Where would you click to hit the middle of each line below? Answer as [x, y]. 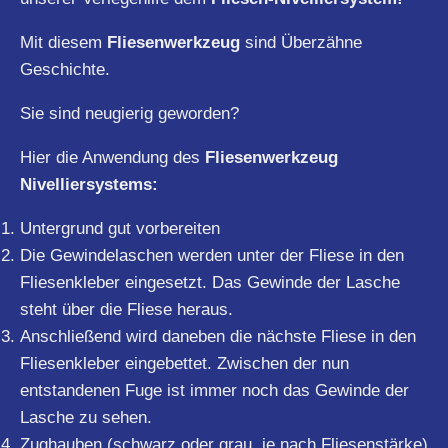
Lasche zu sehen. [86, 417]
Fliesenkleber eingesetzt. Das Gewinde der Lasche [210, 282]
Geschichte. [65, 69]
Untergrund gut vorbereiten [120, 228]
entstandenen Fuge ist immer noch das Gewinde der [214, 390]
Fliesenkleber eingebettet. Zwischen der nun [184, 363]
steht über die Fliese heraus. [126, 309]
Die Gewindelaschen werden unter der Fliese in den [212, 255]
